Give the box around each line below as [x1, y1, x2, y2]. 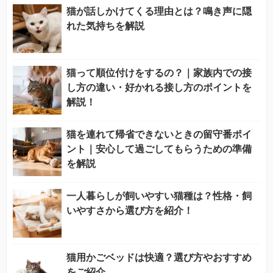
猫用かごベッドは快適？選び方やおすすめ [66, 252, 252, 263]
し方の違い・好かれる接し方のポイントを [66, 82, 252, 93]
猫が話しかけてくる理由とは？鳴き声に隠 [66, 6, 252, 17]
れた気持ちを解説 [66, 21, 144, 32]
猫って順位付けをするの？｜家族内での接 [66, 68, 252, 79]
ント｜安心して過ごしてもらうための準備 [66, 144, 252, 155]
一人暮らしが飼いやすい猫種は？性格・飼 [66, 191, 252, 202]
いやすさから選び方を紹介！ [66, 205, 193, 216]
